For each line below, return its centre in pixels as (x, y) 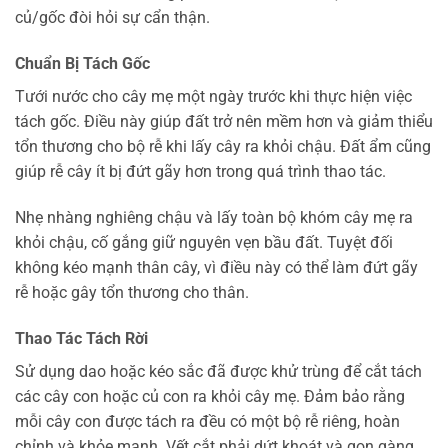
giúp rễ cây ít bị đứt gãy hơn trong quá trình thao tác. (200, 172)
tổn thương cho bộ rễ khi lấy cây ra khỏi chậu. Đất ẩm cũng (223, 147)
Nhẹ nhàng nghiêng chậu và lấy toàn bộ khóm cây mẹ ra (214, 218)
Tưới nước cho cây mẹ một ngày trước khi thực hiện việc (213, 97)
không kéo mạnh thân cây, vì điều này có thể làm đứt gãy (216, 268)
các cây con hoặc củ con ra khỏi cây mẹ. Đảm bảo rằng (210, 396)
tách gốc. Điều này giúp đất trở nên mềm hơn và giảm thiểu (224, 122)
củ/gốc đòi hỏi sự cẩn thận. (112, 18)
